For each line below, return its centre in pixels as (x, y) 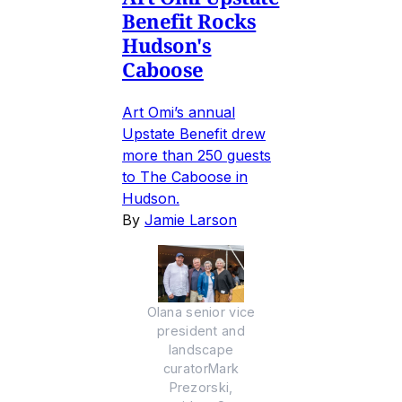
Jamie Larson (191, 220)
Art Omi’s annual (179, 113)
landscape (201, 350)
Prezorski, (201, 388)
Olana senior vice (201, 312)
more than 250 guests (197, 156)
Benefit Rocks (189, 21)
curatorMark (201, 369)
